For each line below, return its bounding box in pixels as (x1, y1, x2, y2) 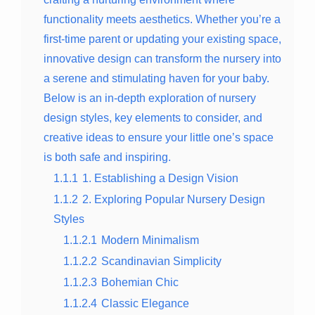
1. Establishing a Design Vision (82, 172, 238, 184)
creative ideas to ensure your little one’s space (44, 131, 274, 143)
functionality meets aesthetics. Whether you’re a (44, 13, 281, 25)
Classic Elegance (101, 297, 189, 309)
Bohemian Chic (101, 276, 179, 288)
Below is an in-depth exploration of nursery (44, 91, 256, 104)
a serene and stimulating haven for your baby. (44, 72, 269, 84)
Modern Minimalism (101, 233, 199, 246)
